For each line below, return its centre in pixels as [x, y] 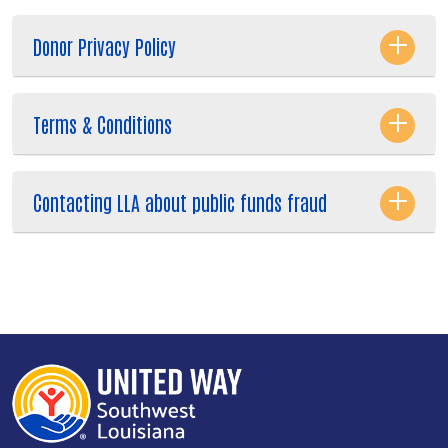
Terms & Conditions [102, 123]
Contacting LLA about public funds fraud [180, 201]
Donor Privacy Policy [104, 45]
